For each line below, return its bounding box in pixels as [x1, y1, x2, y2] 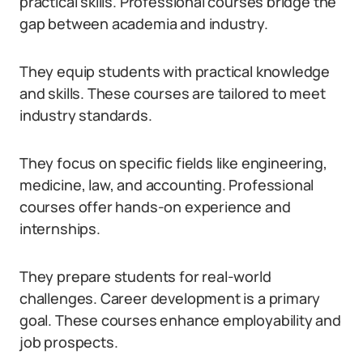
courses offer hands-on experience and [19, 197, 291, 216]
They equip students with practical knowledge [19, 62, 331, 81]
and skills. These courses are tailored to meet [19, 83, 326, 103]
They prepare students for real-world [19, 267, 271, 286]
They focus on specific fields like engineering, [19, 153, 327, 173]
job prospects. [19, 332, 118, 352]
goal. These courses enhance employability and [19, 310, 341, 330]
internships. [19, 219, 100, 238]
